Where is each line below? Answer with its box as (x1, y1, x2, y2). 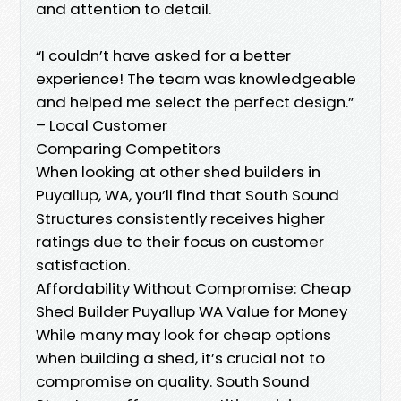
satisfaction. (36, 253, 130, 276)
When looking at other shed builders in (36, 160, 320, 183)
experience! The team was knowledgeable (36, 67, 356, 90)
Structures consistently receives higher (36, 207, 325, 229)
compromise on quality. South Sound (36, 370, 310, 392)
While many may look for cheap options (36, 323, 331, 346)
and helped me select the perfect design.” (36, 90, 354, 113)
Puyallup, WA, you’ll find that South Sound (36, 183, 339, 206)
